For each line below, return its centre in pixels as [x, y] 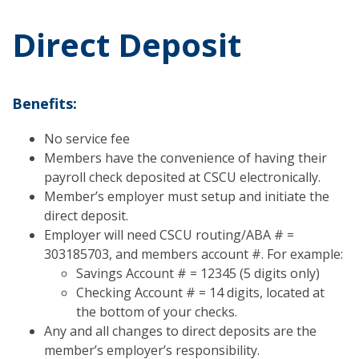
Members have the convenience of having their [186, 157]
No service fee [87, 138]
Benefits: [44, 103]
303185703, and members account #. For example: [194, 254]
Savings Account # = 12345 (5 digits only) [198, 273]
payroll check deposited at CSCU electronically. [182, 177]
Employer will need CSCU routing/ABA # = [169, 234]
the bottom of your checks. [157, 311]
